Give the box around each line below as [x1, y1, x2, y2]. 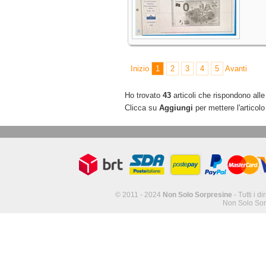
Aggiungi [159, 103, 193, 112]
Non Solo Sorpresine [162, 191, 232, 199]
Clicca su [125, 103, 159, 112]
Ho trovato [125, 91, 163, 100]
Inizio [131, 64, 149, 73]
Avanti [225, 64, 247, 73]
